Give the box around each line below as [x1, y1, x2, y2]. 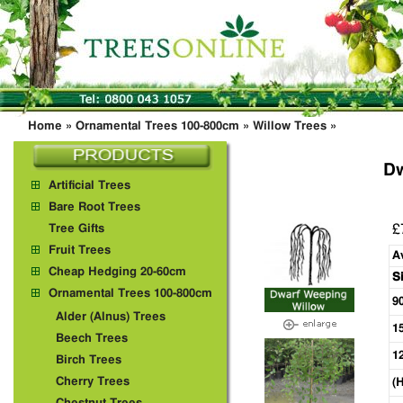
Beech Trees [56, 333, 128, 345]
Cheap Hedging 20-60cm [49, 266, 186, 278]
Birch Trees [56, 354, 121, 366]
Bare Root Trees [49, 201, 140, 213]
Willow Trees [253, 121, 327, 132]
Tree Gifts [49, 223, 104, 235]
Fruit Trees [49, 245, 111, 256]
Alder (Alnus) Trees [56, 311, 166, 323]
